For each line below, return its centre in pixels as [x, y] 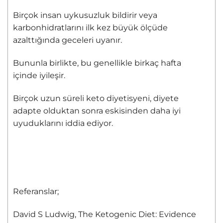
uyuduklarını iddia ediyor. [63, 123]
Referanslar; [36, 191]
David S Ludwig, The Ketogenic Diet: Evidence [105, 214]
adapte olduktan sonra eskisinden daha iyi [97, 111]
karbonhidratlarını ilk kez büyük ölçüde [90, 27]
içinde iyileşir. [39, 75]
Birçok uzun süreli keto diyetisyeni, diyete [96, 98]
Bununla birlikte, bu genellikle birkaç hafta [97, 63]
